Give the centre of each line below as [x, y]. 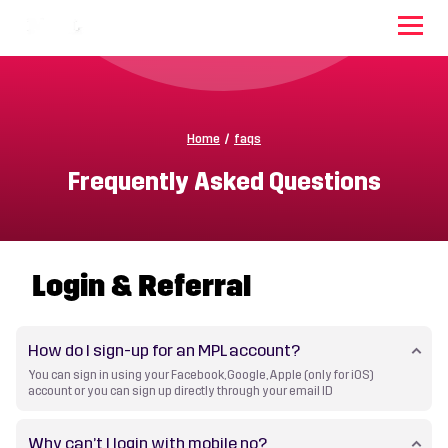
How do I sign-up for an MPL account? [164, 351]
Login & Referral [142, 285]
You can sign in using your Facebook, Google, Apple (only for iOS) [201, 375]
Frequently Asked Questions [224, 182]
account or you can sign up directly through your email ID [181, 391]
